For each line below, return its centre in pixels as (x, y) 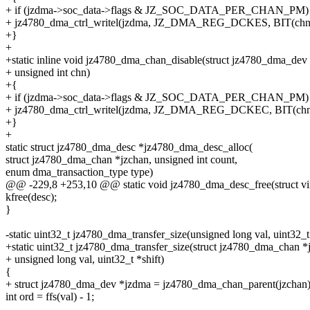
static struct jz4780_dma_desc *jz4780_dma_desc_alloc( (129, 147)
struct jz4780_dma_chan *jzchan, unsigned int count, (121, 160)
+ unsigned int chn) (48, 73)
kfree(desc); (31, 197)
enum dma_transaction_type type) (79, 172)
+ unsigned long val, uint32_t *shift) (85, 259)
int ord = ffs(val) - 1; (50, 297)
